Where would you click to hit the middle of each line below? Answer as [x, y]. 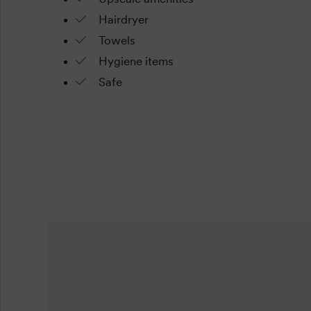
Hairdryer [123, 20]
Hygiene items [136, 61]
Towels [117, 41]
